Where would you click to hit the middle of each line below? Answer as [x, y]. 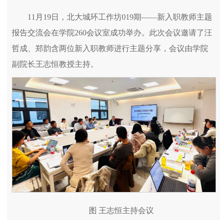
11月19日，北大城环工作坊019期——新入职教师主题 [120, 17]
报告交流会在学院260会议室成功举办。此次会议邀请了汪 [112, 33]
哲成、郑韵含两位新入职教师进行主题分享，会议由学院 [110, 48]
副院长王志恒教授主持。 [55, 64]
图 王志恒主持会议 [121, 210]
